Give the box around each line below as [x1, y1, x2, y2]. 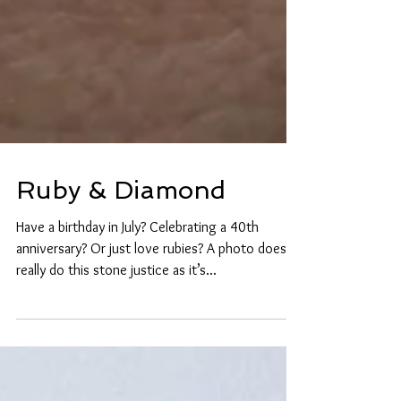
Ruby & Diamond [16, 240, 226, 270]
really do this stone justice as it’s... [16, 326, 217, 344]
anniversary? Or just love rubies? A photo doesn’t [16, 304, 303, 322]
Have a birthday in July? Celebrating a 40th [16, 283, 259, 301]
